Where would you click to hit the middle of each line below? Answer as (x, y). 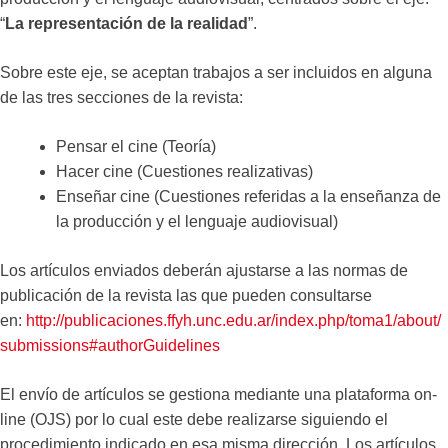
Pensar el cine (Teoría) (136, 146)
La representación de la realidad (126, 23)
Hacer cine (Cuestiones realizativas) (184, 171)
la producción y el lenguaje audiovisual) (197, 221)
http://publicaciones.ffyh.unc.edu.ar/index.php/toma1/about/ (233, 320)
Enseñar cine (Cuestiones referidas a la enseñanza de (248, 196)
